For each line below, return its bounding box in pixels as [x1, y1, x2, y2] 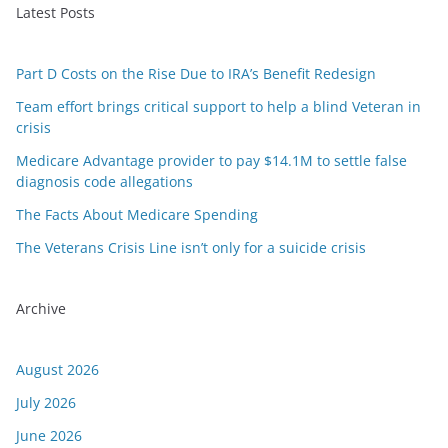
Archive [16, 299, 66, 318]
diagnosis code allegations [16, 172, 193, 191]
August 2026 [16, 360, 99, 379]
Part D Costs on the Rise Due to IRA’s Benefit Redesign [16, 64, 376, 83]
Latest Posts [16, 3, 95, 22]
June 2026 [16, 426, 82, 445]
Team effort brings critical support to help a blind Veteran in [16, 97, 421, 116]
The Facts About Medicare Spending [16, 205, 258, 224]
